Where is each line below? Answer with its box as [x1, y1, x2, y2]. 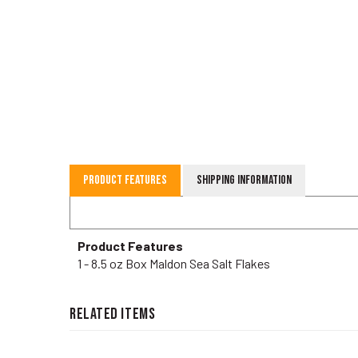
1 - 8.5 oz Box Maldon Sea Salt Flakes [78, 237, 270, 253]
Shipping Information [197, 154, 292, 170]
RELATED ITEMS [70, 286, 156, 306]
